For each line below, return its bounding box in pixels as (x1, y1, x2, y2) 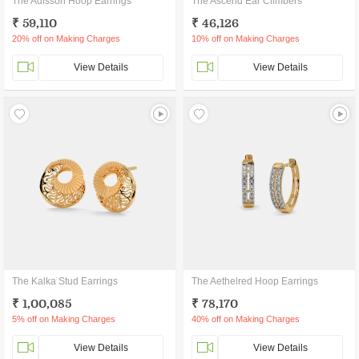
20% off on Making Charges (12, 34, 120, 43)
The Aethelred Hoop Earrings (192, 276, 318, 287)
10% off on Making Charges (192, 34, 300, 43)
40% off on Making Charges (192, 314, 300, 324)
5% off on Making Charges (12, 314, 115, 324)
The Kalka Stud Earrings (12, 276, 118, 287)
